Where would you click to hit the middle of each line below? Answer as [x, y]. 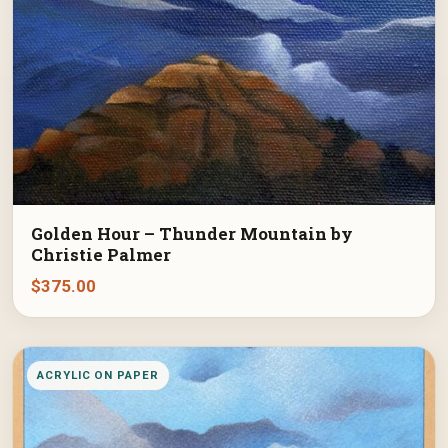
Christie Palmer [101, 254]
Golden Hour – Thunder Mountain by [192, 233]
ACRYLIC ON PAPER [98, 375]
